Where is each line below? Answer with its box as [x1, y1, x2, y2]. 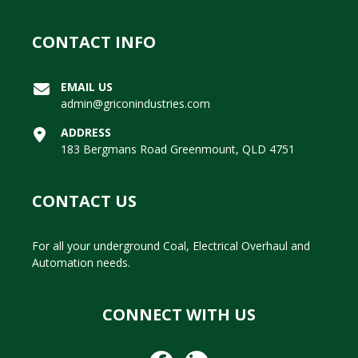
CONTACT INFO [32, 31, 156, 54]
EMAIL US [61, 79, 113, 95]
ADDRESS [61, 125, 111, 141]
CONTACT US [32, 190, 137, 213]
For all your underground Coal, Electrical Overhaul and [32, 238, 310, 254]
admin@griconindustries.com [61, 96, 210, 112]
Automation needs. [32, 255, 130, 271]
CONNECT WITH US [102, 304, 256, 326]
